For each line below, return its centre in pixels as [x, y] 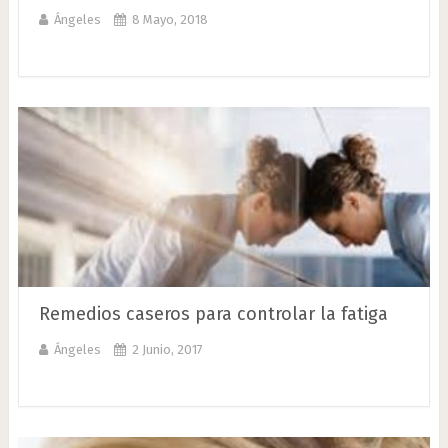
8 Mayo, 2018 [169, 19]
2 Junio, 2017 [167, 349]
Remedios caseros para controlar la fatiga [213, 314]
